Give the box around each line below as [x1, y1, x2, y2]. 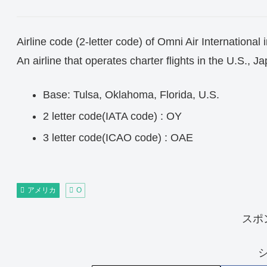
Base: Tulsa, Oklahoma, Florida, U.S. [42, 89, 219, 101]
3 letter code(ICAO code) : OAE [42, 131, 193, 144]
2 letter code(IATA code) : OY [42, 110, 182, 122]
